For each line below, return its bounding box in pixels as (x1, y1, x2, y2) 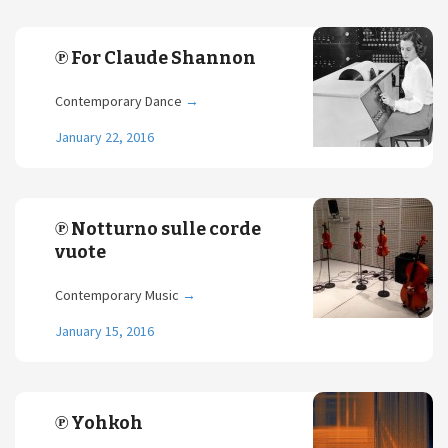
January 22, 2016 (55, 128, 154, 146)
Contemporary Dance (55, 92, 185, 110)
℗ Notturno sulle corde (55, 218, 261, 240)
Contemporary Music (55, 286, 182, 304)
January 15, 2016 (55, 322, 154, 340)
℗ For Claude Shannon (55, 47, 256, 69)
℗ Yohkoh (55, 412, 143, 434)
